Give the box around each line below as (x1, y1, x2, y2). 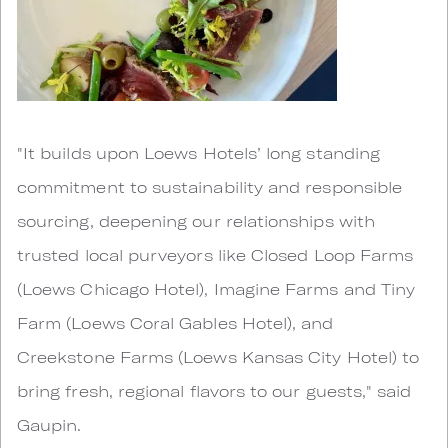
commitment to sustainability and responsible (17, 177, 403, 196)
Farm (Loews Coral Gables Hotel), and (17, 313, 334, 332)
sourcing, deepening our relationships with (17, 211, 375, 230)
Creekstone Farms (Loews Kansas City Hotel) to (17, 347, 420, 366)
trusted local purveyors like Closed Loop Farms (17, 245, 414, 264)
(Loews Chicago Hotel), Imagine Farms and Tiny (17, 279, 416, 298)
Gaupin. (17, 415, 82, 434)
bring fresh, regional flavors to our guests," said (17, 381, 412, 400)
